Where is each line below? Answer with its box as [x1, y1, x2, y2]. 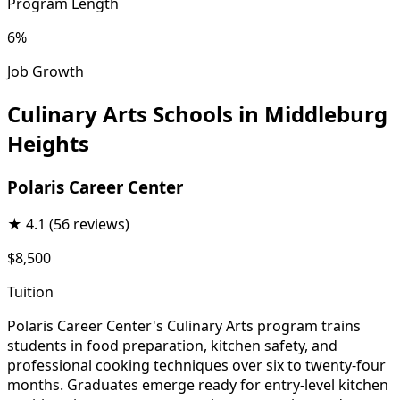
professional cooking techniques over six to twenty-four [7, 355, 386, 376]
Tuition [7, 282, 54, 303]
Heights [7, 128, 89, 158]
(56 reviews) [49, 214, 129, 235]
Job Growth [7, 61, 84, 81]
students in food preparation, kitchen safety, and [7, 336, 337, 356]
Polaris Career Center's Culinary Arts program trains [7, 316, 361, 337]
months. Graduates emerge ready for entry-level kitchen [7, 375, 388, 396]
